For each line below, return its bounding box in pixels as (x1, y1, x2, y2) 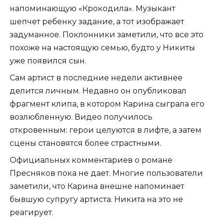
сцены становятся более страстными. (10, 139, 161, 148)
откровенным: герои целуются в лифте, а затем (10, 125, 201, 135)
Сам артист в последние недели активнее (10, 73, 183, 83)
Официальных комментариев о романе (10, 155, 172, 165)
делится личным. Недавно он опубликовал (10, 86, 186, 96)
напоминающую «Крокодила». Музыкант (10, 4, 175, 14)
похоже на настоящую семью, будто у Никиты (10, 43, 195, 53)
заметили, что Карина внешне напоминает (10, 182, 184, 191)
